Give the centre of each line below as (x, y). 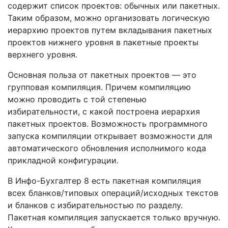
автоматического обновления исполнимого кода (107, 148)
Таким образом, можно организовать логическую (109, 18)
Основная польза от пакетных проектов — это (102, 75)
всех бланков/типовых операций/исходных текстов (113, 193)
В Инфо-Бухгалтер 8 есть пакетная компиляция (104, 181)
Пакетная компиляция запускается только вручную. (114, 217)
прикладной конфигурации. (63, 160)
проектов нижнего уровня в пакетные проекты (103, 42)
